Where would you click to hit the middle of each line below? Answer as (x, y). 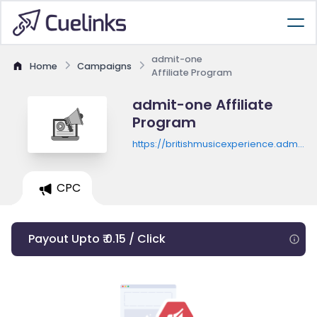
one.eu (148, 157)
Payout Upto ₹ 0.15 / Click (97, 239)
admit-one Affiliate (202, 105)
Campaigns (104, 66)
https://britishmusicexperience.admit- (220, 144)
